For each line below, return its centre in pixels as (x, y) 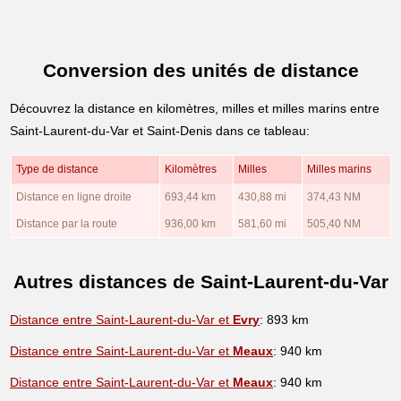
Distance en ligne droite (73, 196)
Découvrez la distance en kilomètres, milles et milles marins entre (195, 108)
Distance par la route (66, 223)
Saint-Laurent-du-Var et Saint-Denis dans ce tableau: (160, 130)
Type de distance (57, 169)
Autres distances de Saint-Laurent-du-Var (200, 282)
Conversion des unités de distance (200, 71)
